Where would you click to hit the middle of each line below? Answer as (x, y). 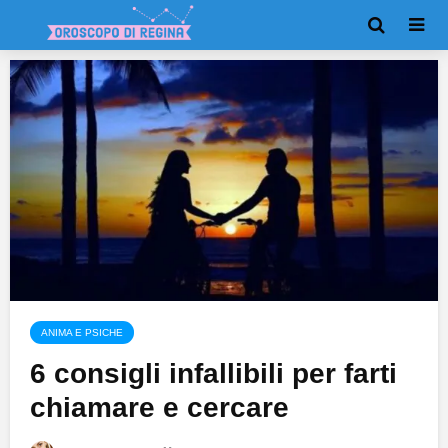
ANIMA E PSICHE (82, 333)
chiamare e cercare (159, 408)
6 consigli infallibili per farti (213, 374)
